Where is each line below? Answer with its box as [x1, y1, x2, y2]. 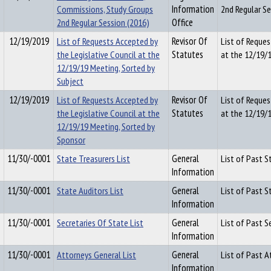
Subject [57, 74, 83, 88]
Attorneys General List [57, 248, 136, 261]
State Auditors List [57, 184, 123, 197]
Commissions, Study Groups [57, 2, 153, 16]
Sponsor [57, 133, 85, 146]
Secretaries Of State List [57, 216, 143, 229]
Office [172, 16, 193, 29]
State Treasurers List [57, 152, 130, 165]
